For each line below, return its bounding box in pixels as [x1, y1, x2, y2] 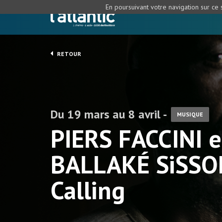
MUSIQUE [177, 111, 203, 118]
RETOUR [55, 50, 81, 57]
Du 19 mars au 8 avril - [51, 107, 167, 122]
